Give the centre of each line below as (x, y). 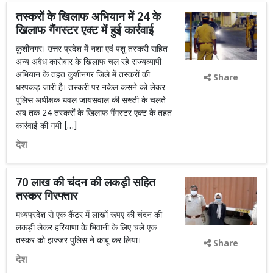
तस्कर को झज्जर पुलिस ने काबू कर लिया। (78, 241)
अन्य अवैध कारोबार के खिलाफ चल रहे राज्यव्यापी (89, 62)
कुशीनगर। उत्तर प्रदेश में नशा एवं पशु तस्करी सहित (92, 50)
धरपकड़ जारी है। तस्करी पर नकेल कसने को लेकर (90, 88)
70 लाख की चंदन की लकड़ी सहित (86, 184)
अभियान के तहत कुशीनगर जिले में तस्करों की (83, 75)
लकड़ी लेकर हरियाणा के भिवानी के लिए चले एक (86, 228)
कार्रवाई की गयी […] (47, 126)
